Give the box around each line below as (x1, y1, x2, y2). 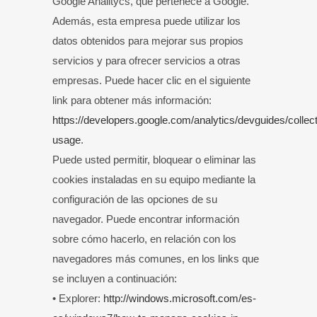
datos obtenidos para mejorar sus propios (52, 35, 243, 47)
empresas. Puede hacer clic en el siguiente (52, 74, 250, 86)
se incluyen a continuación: (52, 272, 177, 284)
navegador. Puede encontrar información (52, 213, 239, 225)
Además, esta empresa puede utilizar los (52, 15, 241, 27)
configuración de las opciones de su (52, 193, 217, 205)
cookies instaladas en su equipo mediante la (52, 173, 255, 185)
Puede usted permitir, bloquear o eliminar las (52, 154, 256, 166)
